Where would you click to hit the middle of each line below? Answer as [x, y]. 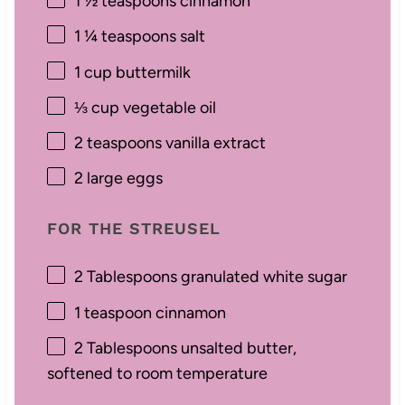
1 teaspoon [113, 312]
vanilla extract [213, 143]
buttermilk [151, 72]
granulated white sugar [262, 277]
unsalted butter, [236, 348]
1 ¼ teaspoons [125, 37]
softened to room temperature [157, 373]
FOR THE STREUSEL [133, 229]
